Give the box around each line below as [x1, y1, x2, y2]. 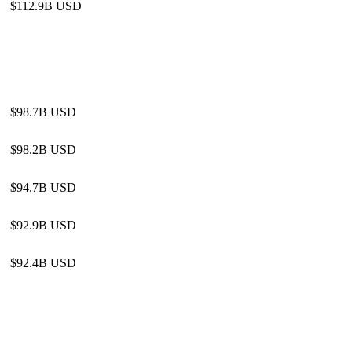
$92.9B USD [10, 218, 77, 232]
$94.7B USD [10, 181, 77, 194]
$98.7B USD [10, 105, 77, 119]
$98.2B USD [10, 143, 77, 156]
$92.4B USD [10, 256, 77, 269]
